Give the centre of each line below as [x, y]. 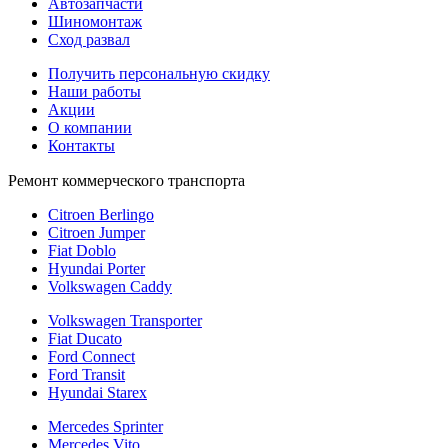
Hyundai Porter [96, 269]
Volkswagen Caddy [110, 287]
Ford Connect [91, 357]
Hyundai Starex [97, 393]
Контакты [81, 146]
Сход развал [89, 40]
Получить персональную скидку [159, 74]
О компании [90, 128]
